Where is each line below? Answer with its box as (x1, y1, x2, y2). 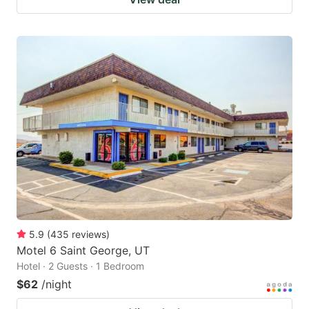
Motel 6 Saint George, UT (17, 243, 150, 257)
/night (41, 277, 72, 291)
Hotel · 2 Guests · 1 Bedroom (17, 259, 144, 272)
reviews (72, 228, 106, 240)
